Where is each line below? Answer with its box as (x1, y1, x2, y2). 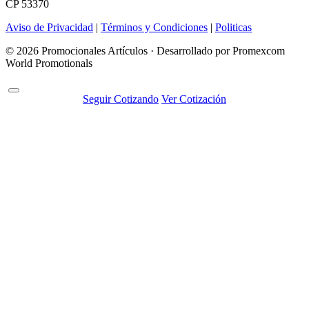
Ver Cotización (161, 93, 226, 106)
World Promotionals (6, 57, 92, 70)
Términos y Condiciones (101, 21, 208, 34)
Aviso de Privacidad (6, 21, 93, 34)
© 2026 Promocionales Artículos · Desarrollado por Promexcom (6, 45, 285, 57)
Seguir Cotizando (83, 93, 159, 106)
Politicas (215, 21, 252, 34)
